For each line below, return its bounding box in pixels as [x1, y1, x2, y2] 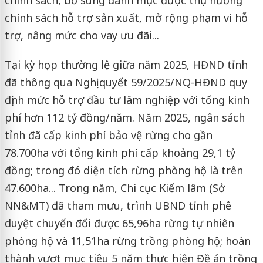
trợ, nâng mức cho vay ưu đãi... [4, 28, 159, 42]
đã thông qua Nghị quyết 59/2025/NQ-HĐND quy [4, 75, 247, 89]
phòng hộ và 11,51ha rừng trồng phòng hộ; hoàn [4, 234, 251, 248]
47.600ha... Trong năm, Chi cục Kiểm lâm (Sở [4, 181, 225, 195]
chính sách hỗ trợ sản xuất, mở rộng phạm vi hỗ [4, 11, 248, 25]
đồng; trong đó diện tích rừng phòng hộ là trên [4, 163, 243, 177]
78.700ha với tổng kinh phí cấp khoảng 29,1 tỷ [4, 146, 235, 160]
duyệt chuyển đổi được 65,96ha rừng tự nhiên [4, 216, 234, 230]
